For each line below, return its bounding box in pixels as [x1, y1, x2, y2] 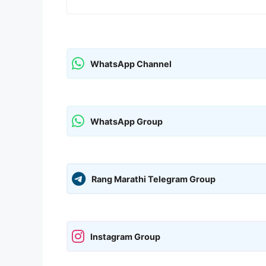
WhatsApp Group [90, 116, 163, 126]
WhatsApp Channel [90, 58, 172, 69]
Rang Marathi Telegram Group [91, 173, 216, 184]
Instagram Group [90, 231, 160, 242]
